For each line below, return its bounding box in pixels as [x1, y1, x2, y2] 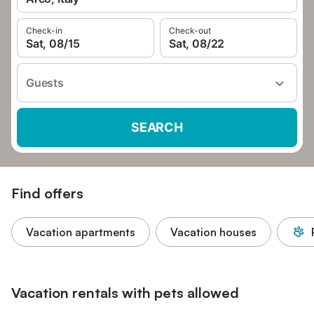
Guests [26, 76, 64, 90]
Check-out [169, 25, 211, 36]
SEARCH [131, 120, 183, 135]
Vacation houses [170, 225, 257, 239]
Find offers [11, 184, 83, 202]
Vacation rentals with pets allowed [11, 284, 239, 301]
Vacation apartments [26, 225, 135, 239]
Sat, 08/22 [169, 36, 225, 50]
